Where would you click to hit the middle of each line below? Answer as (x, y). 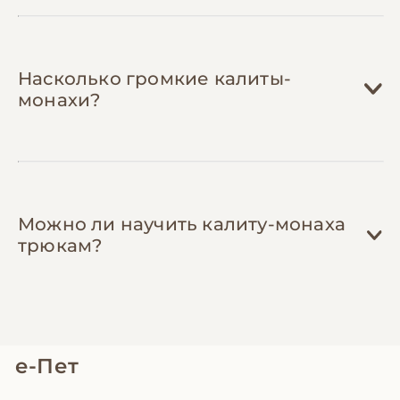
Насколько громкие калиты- (154, 78)
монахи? (59, 100)
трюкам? (60, 246)
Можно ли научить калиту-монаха (182, 225)
